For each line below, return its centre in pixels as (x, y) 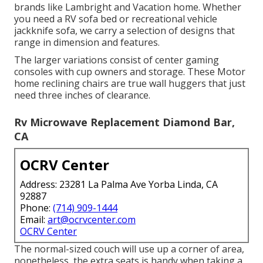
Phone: (36, 208)
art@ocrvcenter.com (92, 220)
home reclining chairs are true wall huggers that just (130, 84)
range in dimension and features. (87, 43)
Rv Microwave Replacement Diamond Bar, (124, 122)
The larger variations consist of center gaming (117, 60)
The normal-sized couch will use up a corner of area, (129, 249)
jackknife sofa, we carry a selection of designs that (124, 31)
